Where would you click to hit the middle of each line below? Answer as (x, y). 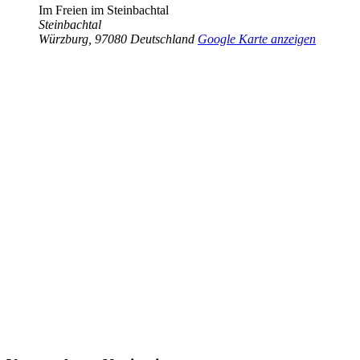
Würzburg (63, 39)
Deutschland (162, 39)
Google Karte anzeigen (257, 39)
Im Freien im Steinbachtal (104, 10)
